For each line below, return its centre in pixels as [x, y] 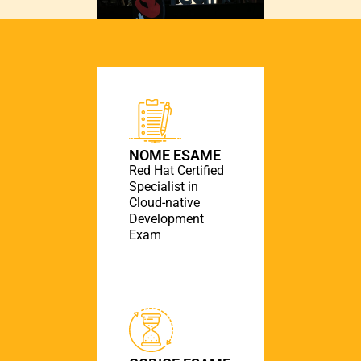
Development [166, 218]
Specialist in [164, 186]
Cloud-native [164, 202]
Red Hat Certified [176, 170]
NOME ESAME [175, 155]
